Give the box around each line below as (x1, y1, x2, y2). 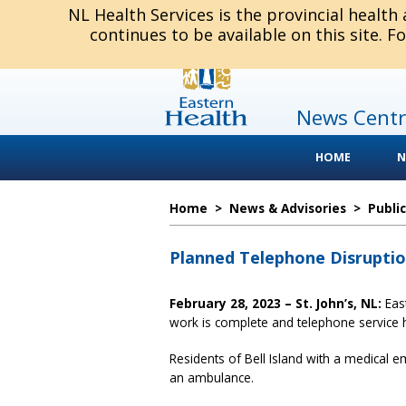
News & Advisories (229, 199, 346, 217)
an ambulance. (169, 368, 254, 386)
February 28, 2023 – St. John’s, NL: (169, 295, 385, 312)
